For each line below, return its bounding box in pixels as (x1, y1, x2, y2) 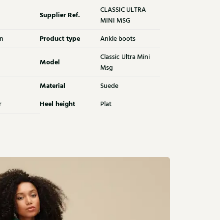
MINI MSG (100, 15, 131, 26)
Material (40, 80, 65, 91)
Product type (40, 33, 80, 44)
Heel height (40, 98, 75, 110)
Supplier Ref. (40, 9, 80, 21)
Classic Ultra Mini (100, 52, 150, 62)
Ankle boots (100, 33, 136, 44)
